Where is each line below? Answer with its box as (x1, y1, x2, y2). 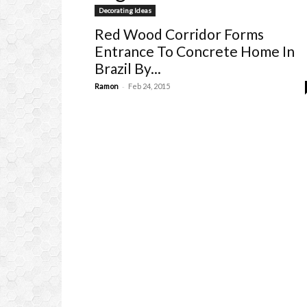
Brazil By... (95, 60, 161, 77)
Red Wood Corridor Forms (95, 25, 264, 42)
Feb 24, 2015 (128, 82, 170, 90)
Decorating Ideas (99, 6, 151, 14)
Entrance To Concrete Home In (95, 42, 295, 60)
